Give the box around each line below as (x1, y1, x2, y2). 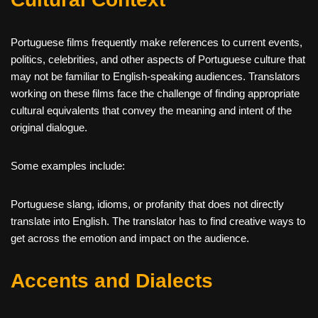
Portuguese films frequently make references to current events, (11, 36, 302, 49)
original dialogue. (11, 121, 87, 134)
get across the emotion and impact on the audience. (11, 232, 249, 245)
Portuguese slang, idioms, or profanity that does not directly (11, 198, 284, 211)
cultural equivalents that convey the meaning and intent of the (11, 104, 292, 117)
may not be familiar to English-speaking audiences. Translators (11, 70, 300, 83)
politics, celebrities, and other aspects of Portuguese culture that (11, 53, 305, 66)
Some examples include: (11, 160, 125, 172)
